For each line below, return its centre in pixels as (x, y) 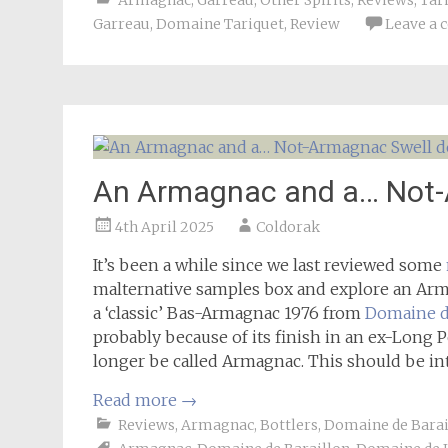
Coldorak (288, 227)
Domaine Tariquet (220, 24)
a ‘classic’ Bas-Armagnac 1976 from (229, 313)
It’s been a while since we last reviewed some (269, 265)
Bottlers (289, 425)
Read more (137, 400)
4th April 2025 (164, 227)
